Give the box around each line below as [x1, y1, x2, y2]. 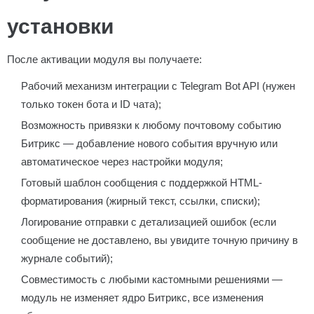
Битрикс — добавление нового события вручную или [21, 137, 278, 149]
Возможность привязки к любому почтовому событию [21, 119, 281, 131]
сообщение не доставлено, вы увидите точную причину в [21, 234, 298, 246]
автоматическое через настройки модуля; [21, 156, 223, 168]
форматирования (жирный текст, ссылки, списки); [21, 195, 260, 207]
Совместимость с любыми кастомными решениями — [21, 273, 282, 285]
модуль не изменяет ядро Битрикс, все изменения [21, 292, 264, 303]
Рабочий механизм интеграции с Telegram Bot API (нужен [21, 80, 295, 92]
